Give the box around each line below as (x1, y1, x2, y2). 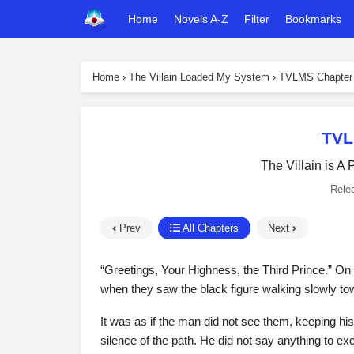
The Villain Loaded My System (129, 71, 269, 83)
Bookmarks (285, 13, 341, 25)
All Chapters (180, 222, 239, 234)
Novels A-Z (174, 13, 228, 25)
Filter (244, 13, 269, 25)
